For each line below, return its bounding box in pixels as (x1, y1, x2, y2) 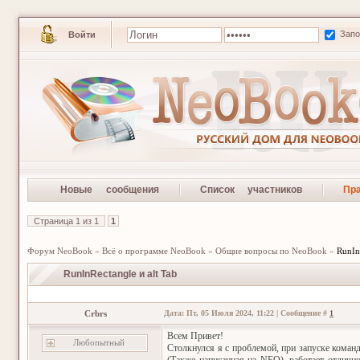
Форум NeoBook (27, 246, 92, 256)
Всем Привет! (167, 330, 223, 342)
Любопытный (73, 337, 125, 347)
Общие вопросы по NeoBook (215, 246, 327, 256)
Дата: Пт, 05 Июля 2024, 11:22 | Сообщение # (164, 309, 329, 317)
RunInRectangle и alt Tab (63, 268, 177, 280)
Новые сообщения (60, 184, 159, 195)
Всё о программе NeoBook (102, 246, 206, 256)
